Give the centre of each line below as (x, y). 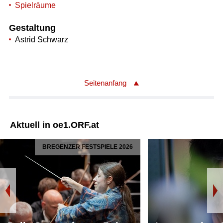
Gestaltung (32, 28)
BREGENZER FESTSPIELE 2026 (88, 147)
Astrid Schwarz (41, 40)
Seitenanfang (105, 83)
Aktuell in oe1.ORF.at (55, 125)
